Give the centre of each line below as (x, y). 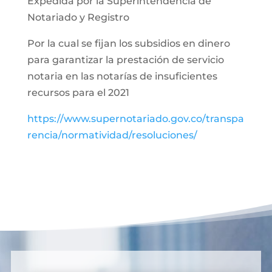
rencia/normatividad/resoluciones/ (112, 135)
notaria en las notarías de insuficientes (122, 76)
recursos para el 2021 (78, 93)
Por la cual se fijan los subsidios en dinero (128, 43)
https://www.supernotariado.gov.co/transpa (135, 119)
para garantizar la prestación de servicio (125, 60)
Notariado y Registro (78, 17)
